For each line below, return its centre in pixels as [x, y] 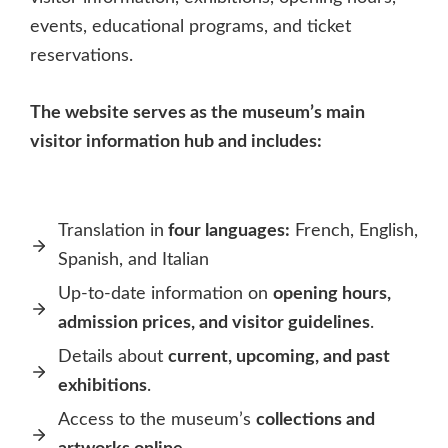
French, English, [354, 231]
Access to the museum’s [157, 420]
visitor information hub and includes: [176, 142]
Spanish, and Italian [133, 260]
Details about [113, 357]
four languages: [227, 231]
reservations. [81, 56]
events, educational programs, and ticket [190, 27]
